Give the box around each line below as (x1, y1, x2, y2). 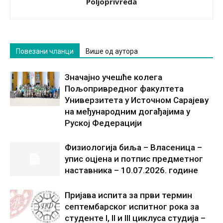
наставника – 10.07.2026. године (65, 165, 198, 175)
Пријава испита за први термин (65, 190, 192, 200)
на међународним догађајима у (65, 107, 190, 116)
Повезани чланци (16, 47, 74, 55)
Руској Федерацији (65, 118, 142, 128)
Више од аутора (86, 47, 138, 55)
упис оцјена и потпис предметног (65, 154, 203, 164)
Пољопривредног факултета (65, 84, 184, 94)
